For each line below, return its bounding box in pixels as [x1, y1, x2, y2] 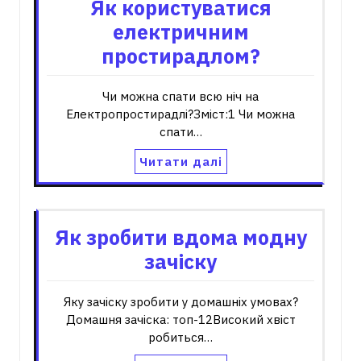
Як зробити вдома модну [54, 224, 307, 251]
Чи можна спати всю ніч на [102, 89, 259, 104]
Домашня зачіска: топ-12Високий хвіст [65, 312, 296, 327]
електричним [112, 19, 249, 45]
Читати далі [139, 154, 222, 169]
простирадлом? [101, 43, 260, 69]
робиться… [148, 330, 213, 345]
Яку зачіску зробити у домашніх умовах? [63, 294, 298, 309]
